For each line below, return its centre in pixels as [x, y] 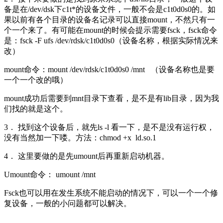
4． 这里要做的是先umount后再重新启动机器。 [87, 156]
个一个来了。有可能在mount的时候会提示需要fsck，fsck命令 [111, 30]
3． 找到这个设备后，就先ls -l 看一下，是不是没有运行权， [109, 127]
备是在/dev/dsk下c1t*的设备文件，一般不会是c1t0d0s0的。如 [110, 9]
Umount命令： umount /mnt [51, 174]
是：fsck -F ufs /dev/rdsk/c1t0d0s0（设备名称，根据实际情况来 [111, 40]
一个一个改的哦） [36, 80]
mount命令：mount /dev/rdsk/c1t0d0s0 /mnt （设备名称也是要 [109, 69]
